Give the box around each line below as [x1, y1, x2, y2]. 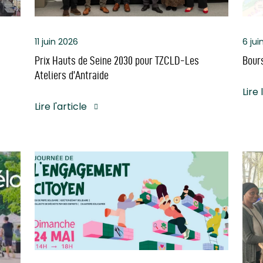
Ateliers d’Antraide [35, 68, 109, 82]
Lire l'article [35, 99, 87, 113]
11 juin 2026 [35, 35, 79, 48]
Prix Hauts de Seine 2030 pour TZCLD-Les [35, 53, 200, 67]
